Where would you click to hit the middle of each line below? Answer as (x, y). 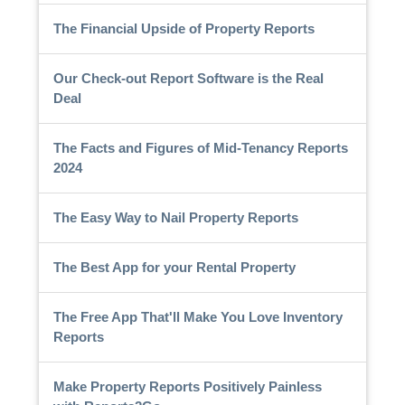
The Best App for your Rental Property (174, 267)
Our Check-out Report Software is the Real (188, 78)
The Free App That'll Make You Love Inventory (198, 316)
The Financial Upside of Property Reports (184, 28)
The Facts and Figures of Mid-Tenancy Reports (200, 147)
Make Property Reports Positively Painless (187, 386)
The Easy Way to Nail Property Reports (175, 217)
